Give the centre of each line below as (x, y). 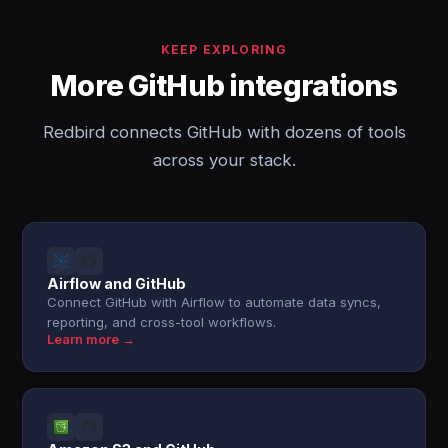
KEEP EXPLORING (224, 49)
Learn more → (91, 339)
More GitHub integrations (224, 85)
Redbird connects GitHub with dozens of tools (224, 132)
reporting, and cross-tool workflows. (162, 322)
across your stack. (224, 160)
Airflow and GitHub (117, 283)
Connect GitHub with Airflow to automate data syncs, (214, 302)
